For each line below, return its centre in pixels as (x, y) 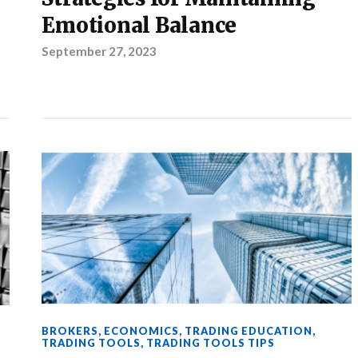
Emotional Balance (139, 25)
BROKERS (70, 331)
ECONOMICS (142, 331)
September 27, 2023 (99, 51)
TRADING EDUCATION (249, 331)
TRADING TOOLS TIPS (211, 343)
